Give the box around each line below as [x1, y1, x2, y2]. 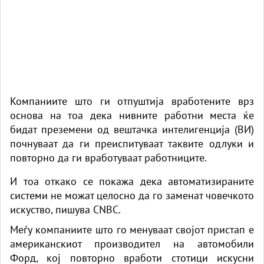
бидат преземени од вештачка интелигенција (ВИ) [10, 122, 254, 136]
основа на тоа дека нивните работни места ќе [10, 108, 254, 122]
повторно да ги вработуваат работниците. [10, 150, 207, 164]
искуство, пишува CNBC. [10, 202, 121, 216]
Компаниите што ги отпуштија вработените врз [10, 94, 254, 108]
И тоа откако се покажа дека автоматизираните [10, 174, 254, 188]
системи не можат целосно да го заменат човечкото [10, 188, 254, 202]
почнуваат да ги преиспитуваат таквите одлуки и [10, 136, 254, 150]
